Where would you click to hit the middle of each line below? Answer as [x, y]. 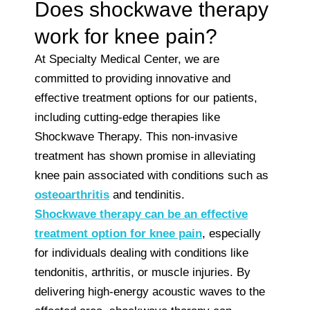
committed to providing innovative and [133, 78]
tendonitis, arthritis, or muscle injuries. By [143, 272]
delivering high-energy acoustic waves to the [150, 291]
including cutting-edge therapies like [127, 117]
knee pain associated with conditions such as [152, 175]
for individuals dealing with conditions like [142, 253]
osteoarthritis [72, 194]
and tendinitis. [147, 194]
